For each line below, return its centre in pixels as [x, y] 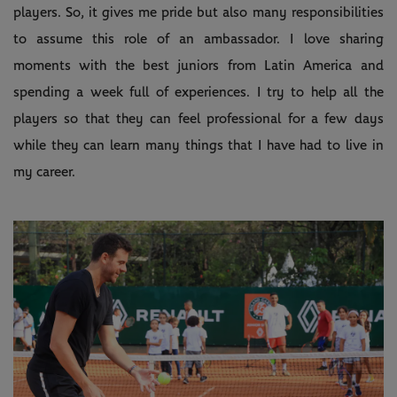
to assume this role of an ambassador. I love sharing [198, 39]
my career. [44, 171]
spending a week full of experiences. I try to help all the [198, 92]
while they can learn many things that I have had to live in [198, 145]
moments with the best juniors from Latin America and [198, 65]
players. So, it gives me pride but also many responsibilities [198, 12]
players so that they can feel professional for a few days [198, 118]
